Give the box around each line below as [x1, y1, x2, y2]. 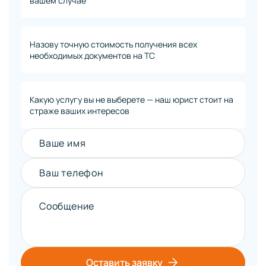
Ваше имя [39, 137, 86, 150]
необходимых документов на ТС [30, 50, 155, 62]
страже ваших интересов [30, 105, 129, 117]
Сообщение [39, 199, 95, 213]
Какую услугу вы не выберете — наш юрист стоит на [30, 94, 233, 106]
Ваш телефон [39, 166, 103, 180]
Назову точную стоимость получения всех [30, 39, 197, 50]
